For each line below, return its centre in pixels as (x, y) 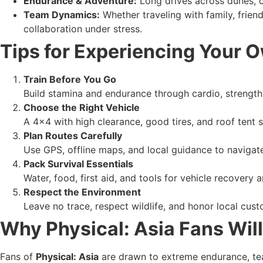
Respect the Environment (82, 192)
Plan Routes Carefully (73, 135)
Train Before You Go (70, 79)
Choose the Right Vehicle (82, 107)
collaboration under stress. (83, 28)
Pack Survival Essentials (78, 163)
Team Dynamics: (62, 14)
